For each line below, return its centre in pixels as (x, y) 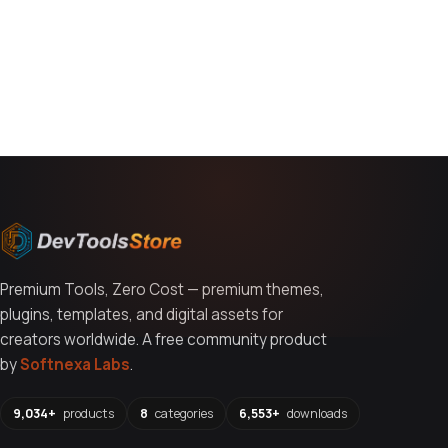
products (87, 413)
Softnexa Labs (75, 365)
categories (182, 413)
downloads (315, 413)
